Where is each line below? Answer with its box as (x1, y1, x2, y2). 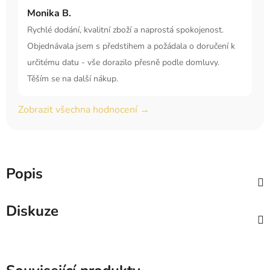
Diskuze (6, 201, 58, 221)
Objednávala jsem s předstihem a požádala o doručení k (27, 40, 235, 52)
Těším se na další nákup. (27, 73, 118, 85)
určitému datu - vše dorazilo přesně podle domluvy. (27, 57, 219, 69)
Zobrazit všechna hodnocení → (18, 103, 149, 117)
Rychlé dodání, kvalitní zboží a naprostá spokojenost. (27, 24, 224, 36)
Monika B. (27, 7, 71, 20)
